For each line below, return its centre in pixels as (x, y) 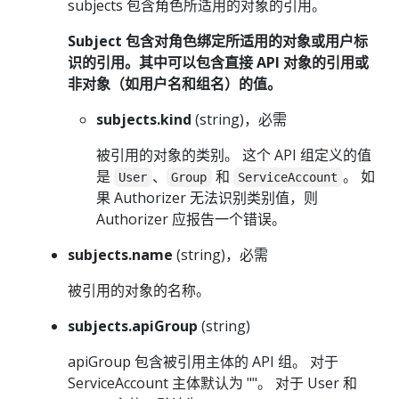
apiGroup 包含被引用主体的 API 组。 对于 (203, 362)
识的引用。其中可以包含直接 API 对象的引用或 (218, 63)
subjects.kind (144, 120)
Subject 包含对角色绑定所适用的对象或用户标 (218, 41)
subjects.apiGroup (133, 326)
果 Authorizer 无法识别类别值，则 (207, 198)
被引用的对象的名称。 (139, 291)
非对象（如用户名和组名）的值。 (175, 84)
